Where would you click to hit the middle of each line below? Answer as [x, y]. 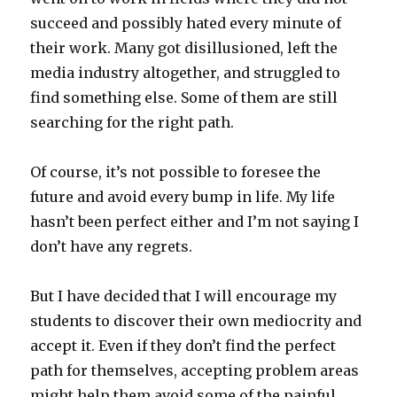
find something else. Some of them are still [184, 98]
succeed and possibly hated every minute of [186, 23]
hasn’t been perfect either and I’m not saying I [195, 222]
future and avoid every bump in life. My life [183, 197]
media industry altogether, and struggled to [186, 73]
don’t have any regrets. [112, 247]
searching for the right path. [132, 123]
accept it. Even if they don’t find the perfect [183, 346]
